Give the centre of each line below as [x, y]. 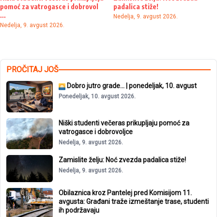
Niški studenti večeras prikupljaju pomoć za [124, 123]
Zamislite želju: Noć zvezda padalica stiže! [122, 160]
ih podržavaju [79, 210]
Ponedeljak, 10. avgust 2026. [97, 97]
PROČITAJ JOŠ [32, 70]
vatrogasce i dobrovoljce [96, 132]
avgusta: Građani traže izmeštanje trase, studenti [134, 201]
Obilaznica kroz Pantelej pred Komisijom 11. [125, 193]
